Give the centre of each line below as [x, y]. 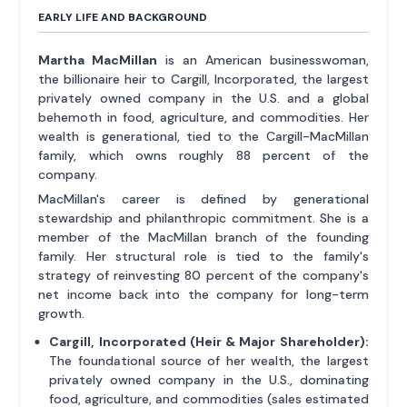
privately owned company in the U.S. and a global [203, 98]
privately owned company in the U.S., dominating [209, 379]
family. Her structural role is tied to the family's [203, 256]
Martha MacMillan [98, 60]
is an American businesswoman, [263, 60]
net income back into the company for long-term [203, 294]
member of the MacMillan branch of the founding [203, 237]
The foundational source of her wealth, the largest [209, 360]
